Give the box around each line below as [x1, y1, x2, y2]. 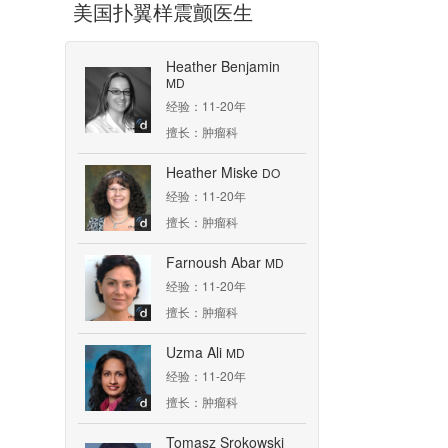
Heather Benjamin [166, 56, 280, 76]
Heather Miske [166, 162, 262, 182]
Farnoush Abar [166, 252, 265, 272]
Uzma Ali [166, 342, 226, 362]
